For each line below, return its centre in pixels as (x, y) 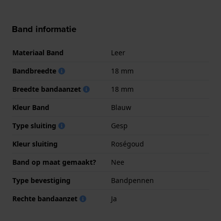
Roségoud (128, 144)
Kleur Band (31, 108)
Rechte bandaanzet (46, 199)
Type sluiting (35, 126)
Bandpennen (132, 181)
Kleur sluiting (35, 144)
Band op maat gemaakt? (54, 162)
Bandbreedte (35, 71)
